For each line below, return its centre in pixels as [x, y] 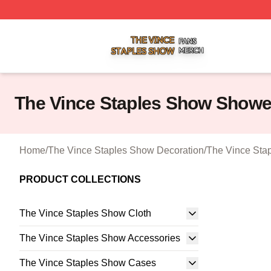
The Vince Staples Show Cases [88, 263]
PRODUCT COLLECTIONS [80, 179]
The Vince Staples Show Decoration [126, 150]
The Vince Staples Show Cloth [85, 213]
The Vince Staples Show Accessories [100, 238]
